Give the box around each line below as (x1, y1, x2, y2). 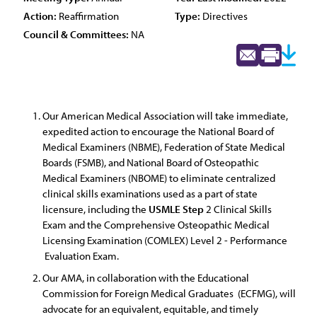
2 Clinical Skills (204, 202, 272, 216)
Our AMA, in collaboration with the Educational (42, 271, 249, 284)
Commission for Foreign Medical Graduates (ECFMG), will (42, 287, 296, 300)
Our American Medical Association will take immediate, (42, 109, 288, 122)
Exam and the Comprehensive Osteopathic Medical (42, 218, 270, 231)
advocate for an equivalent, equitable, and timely (42, 302, 258, 316)
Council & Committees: (23, 28, 129, 41)
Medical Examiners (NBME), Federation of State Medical (42, 140, 285, 154)
